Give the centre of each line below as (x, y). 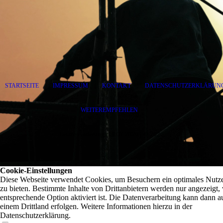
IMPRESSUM (70, 86)
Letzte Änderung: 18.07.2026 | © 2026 (111, 134)
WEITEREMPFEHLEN (109, 110)
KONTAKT (116, 86)
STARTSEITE (22, 86)
